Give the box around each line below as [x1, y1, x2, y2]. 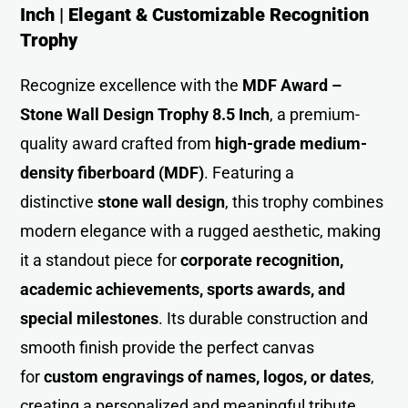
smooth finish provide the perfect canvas [20, 337, 315, 357]
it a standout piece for [20, 250, 181, 270]
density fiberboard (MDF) [20, 162, 205, 182]
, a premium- [270, 104, 361, 124]
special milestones [20, 308, 159, 328]
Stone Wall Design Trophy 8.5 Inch [20, 104, 270, 124]
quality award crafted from [20, 133, 216, 153]
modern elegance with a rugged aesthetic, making [20, 220, 382, 240]
